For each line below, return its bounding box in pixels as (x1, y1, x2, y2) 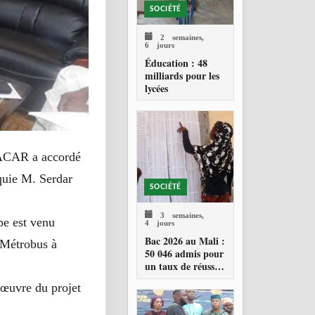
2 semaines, (153, 32, 204, 41)
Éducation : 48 (145, 56, 207, 71)
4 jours (145, 217, 174, 227)
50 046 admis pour (145, 246, 224, 262)
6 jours (145, 39, 174, 49)
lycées (145, 81, 168, 96)
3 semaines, (153, 210, 204, 219)
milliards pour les (145, 68, 219, 84)
